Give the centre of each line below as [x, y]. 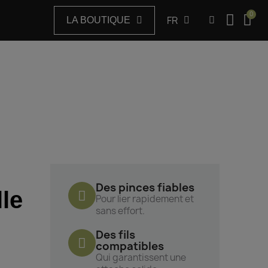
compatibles [130, 246]
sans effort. [121, 211]
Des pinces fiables [145, 188]
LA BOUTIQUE [99, 20]
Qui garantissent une [141, 258]
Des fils [116, 235]
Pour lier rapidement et [145, 199]
